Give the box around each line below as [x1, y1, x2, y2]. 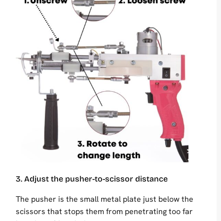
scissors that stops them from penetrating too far [16, 206, 193, 217]
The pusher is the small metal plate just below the [16, 194, 193, 205]
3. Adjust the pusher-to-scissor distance [16, 174, 168, 184]
